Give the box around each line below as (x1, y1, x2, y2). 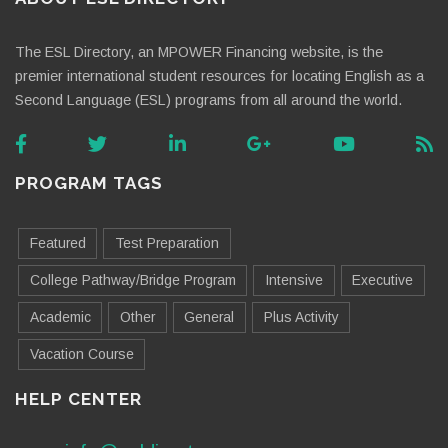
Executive (352, 271, 414, 288)
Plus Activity (263, 308, 339, 325)
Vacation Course (29, 345, 134, 362)
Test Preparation (114, 234, 219, 251)
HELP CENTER (15, 388, 142, 409)
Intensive (264, 271, 323, 288)
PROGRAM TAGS (15, 172, 163, 193)
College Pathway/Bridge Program (29, 271, 236, 288)
